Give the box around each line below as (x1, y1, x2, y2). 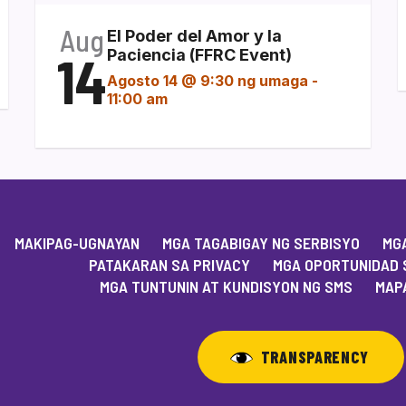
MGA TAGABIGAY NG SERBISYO (162, 232, 360, 253)
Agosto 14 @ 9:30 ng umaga (107, 71, 308, 90)
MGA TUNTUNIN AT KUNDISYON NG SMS (99, 275, 353, 296)
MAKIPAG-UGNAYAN (14, 232, 140, 253)
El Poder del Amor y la (107, 25, 282, 45)
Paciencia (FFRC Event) (107, 44, 292, 64)
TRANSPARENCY (260, 346, 369, 367)
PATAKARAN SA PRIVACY (88, 254, 250, 275)
